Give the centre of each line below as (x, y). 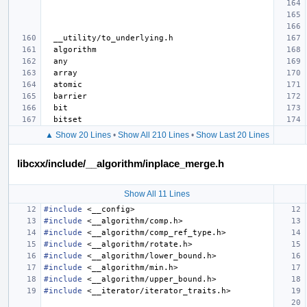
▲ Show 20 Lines (78, 135)
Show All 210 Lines (153, 135)
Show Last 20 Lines (232, 135)
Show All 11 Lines (157, 194)
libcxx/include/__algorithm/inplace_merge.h (121, 163)
